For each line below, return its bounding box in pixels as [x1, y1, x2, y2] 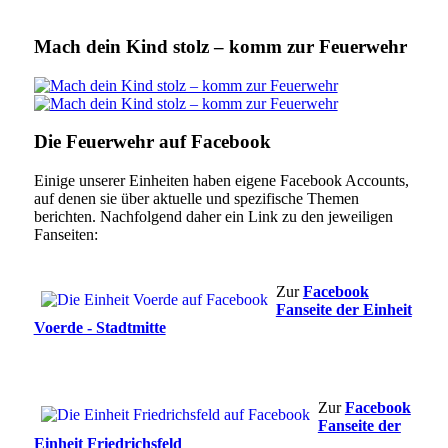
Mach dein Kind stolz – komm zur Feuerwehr [33, 36, 407, 58]
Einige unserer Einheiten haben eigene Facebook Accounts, [33, 172, 409, 190]
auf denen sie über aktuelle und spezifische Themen [33, 190, 359, 208]
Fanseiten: [33, 226, 98, 244]
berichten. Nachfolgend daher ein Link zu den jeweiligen [33, 208, 393, 226]
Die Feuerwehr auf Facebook [33, 131, 271, 153]
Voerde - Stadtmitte [33, 319, 166, 337]
